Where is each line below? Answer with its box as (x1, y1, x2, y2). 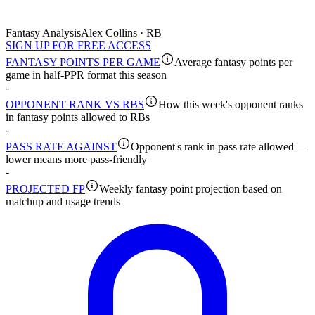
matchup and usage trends (6, 195, 120, 208)
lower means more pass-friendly (6, 153, 147, 166)
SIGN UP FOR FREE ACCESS (6, 39, 151, 52)
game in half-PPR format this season (6, 69, 167, 82)
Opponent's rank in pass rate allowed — (131, 141, 308, 153)
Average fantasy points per (174, 56, 292, 69)
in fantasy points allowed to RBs (6, 111, 150, 124)
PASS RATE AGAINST (6, 141, 117, 153)
